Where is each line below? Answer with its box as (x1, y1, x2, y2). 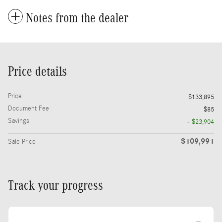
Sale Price (8, 137, 36, 146)
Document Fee (8, 104, 49, 112)
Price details (8, 63, 67, 79)
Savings (8, 116, 29, 125)
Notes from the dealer (26, 10, 128, 25)
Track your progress (8, 177, 103, 193)
